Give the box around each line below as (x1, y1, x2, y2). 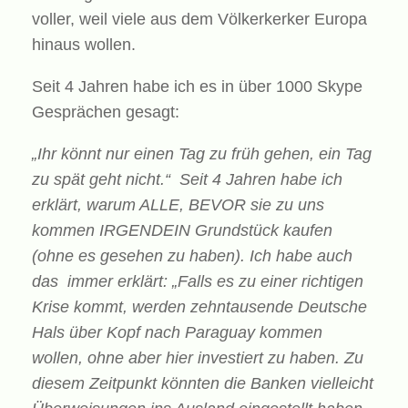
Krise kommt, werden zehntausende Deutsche (32, 298, 367, 316)
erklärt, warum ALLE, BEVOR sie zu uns (32, 196, 324, 214)
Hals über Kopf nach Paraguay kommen (32, 323, 322, 342)
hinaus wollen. (32, 36, 136, 54)
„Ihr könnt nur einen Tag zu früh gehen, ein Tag (32, 145, 372, 163)
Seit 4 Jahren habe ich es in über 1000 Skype (32, 77, 362, 96)
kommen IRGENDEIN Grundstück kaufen (32, 221, 332, 240)
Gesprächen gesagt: (32, 103, 179, 121)
